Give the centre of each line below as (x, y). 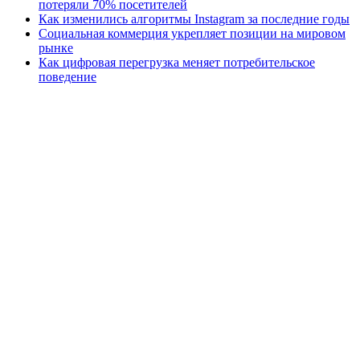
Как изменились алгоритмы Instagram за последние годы (194, 19)
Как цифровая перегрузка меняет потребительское (177, 63)
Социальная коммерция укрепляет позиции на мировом (192, 34)
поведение (67, 77)
